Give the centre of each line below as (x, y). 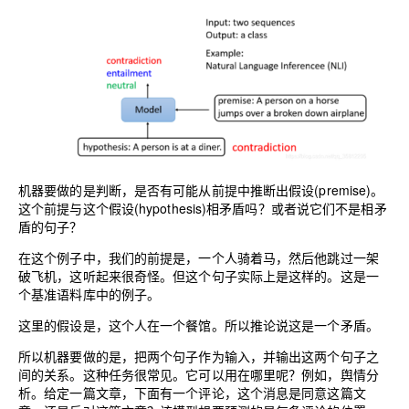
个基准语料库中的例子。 (89, 294)
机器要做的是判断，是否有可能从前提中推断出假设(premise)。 (201, 189)
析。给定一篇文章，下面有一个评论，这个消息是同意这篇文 (192, 392)
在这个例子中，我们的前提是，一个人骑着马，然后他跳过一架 (199, 257)
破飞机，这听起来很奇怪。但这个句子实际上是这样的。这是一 (199, 275)
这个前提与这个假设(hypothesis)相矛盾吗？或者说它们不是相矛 (203, 208)
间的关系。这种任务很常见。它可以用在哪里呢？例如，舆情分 (199, 374)
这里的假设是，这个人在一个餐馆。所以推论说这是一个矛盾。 (199, 325)
